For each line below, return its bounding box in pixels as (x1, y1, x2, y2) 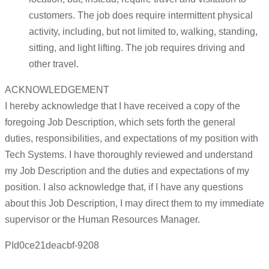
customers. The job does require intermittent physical (29, 10, 253, 21)
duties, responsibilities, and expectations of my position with (5, 133, 258, 144)
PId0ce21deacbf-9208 (5, 240, 99, 251)
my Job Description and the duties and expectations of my (5, 166, 249, 177)
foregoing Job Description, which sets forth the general (5, 117, 235, 128)
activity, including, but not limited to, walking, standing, (29, 26, 258, 37)
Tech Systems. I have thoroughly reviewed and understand (5, 150, 253, 160)
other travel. (29, 59, 79, 70)
